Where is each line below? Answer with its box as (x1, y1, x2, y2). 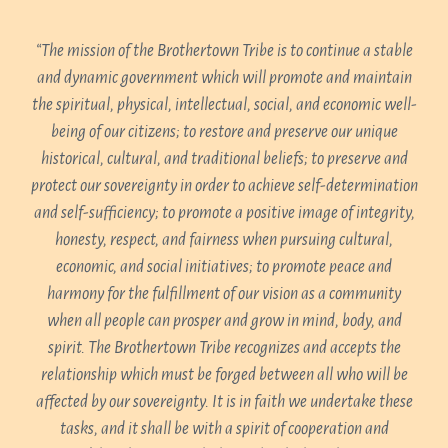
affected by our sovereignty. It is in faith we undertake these (35, 393, 413, 411)
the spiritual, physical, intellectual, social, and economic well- (31, 96, 417, 114)
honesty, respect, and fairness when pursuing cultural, (55, 231, 393, 249)
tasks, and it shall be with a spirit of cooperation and (59, 420, 389, 438)
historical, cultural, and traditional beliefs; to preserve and (40, 150, 408, 168)
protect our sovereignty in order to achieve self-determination (30, 177, 418, 195)
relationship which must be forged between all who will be (40, 366, 408, 384)
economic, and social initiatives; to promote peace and (56, 258, 392, 276)
